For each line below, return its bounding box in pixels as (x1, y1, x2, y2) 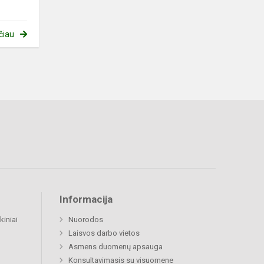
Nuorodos (68, 215, 103, 225)
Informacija (60, 193, 113, 206)
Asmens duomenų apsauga (68, 242, 163, 252)
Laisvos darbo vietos (68, 229, 140, 238)
